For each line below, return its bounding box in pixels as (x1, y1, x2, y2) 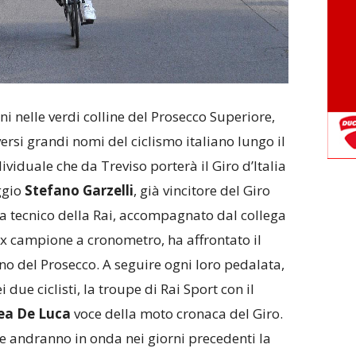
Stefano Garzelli (24, 180, 133, 199)
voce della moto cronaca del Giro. (70, 304, 283, 323)
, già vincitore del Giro (133, 180, 270, 199)
